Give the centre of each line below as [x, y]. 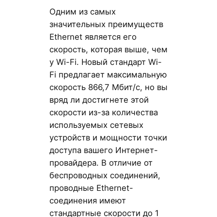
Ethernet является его [93, 37]
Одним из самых [82, 11]
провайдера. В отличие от [101, 163]
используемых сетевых [96, 125]
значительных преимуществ [106, 24]
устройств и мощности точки [108, 137]
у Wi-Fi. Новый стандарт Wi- [105, 62]
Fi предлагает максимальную [108, 74]
